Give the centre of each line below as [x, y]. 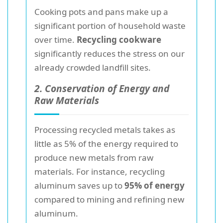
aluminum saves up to [79, 185]
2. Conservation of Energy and [102, 88]
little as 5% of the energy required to [106, 143]
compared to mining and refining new [109, 199]
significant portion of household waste [110, 25]
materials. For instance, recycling [100, 171]
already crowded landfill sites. [93, 67]
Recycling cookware [119, 39]
